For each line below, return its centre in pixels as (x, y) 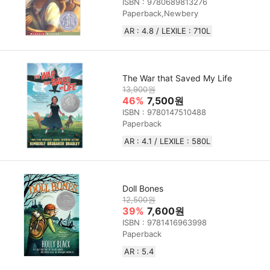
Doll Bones (143, 189)
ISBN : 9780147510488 (165, 112)
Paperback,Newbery (161, 14)
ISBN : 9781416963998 (165, 223)
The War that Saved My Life (177, 78)
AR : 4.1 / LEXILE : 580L (168, 141)
